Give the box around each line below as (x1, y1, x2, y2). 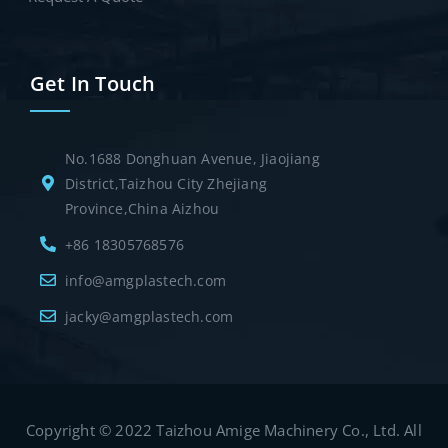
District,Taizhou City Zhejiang (65, 173, 267, 193)
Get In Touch (30, 69, 156, 97)
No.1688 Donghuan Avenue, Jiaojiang (65, 148, 320, 168)
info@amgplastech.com (65, 270, 226, 290)
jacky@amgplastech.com (65, 306, 234, 326)
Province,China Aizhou (65, 198, 220, 218)
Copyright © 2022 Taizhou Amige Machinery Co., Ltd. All (26, 419, 422, 440)
